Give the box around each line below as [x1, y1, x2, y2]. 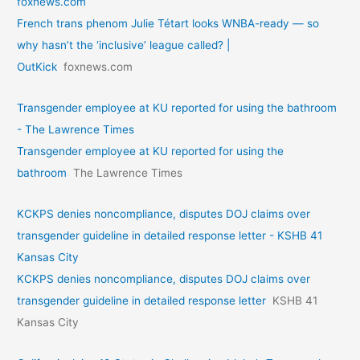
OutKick [17, 60, 58, 74]
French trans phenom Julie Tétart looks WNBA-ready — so [17, 17, 320, 31]
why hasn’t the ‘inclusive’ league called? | [17, 39, 231, 52]
